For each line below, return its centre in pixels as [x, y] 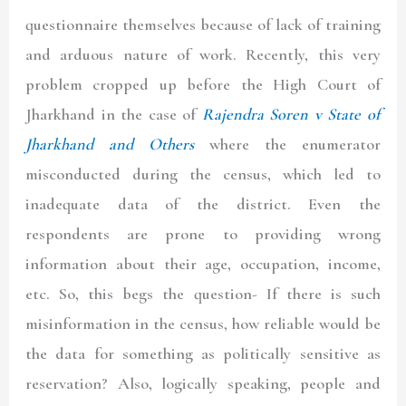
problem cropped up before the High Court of [203, 84]
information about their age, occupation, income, [203, 263]
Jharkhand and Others [110, 144]
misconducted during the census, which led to [203, 174]
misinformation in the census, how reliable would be [203, 323]
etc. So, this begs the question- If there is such [203, 293]
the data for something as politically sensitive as [203, 353]
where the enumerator [287, 144]
